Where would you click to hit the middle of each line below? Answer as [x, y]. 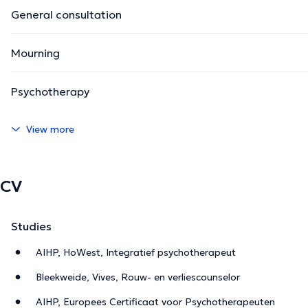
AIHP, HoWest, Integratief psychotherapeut [136, 252]
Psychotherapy [50, 91]
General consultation [66, 14]
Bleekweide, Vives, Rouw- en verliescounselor [138, 277]
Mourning [35, 53]
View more [50, 129]
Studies [31, 226]
